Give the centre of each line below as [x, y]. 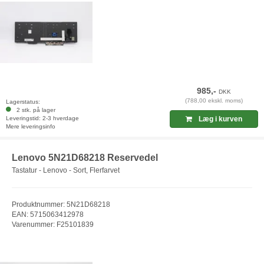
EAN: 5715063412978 [48, 215]
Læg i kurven [220, 119]
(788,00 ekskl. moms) [214, 100]
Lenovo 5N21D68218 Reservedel [85, 157]
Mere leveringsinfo [31, 126]
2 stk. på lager [34, 110]
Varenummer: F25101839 [53, 225]
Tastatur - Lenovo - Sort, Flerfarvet [66, 171]
